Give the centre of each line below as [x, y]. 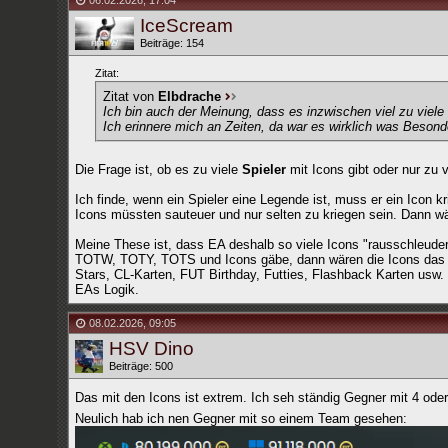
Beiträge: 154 [171, 43]
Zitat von [130, 96]
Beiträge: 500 [140, 366]
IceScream [186, 25]
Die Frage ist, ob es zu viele [158, 169]
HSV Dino [151, 348]
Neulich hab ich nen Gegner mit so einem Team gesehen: [240, 418]
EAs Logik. [106, 289]
